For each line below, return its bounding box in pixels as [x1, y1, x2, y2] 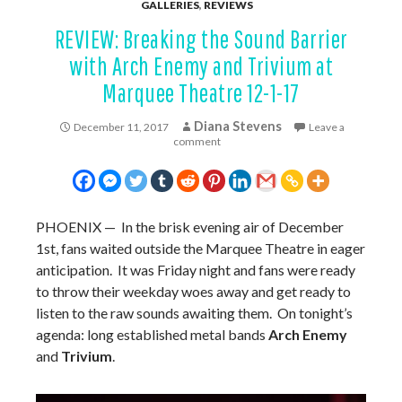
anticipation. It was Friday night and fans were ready [36, 261, 355, 279]
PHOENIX [36, 218, 101, 236]
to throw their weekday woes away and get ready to [36, 283, 351, 301]
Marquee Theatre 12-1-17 [102, 78, 300, 109]
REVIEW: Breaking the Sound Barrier [54, 24, 348, 55]
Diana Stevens [193, 118, 282, 135]
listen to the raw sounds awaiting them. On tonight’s [36, 304, 353, 322]
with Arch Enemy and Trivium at [69, 51, 333, 82]
